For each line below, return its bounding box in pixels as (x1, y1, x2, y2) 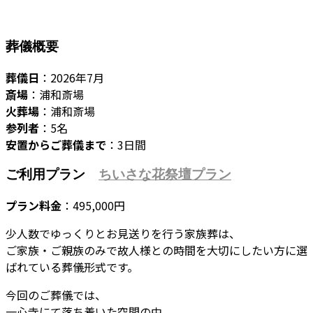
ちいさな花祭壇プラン (99, 167, 231, 182)
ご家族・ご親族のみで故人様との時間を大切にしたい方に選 (6, 242, 307, 259)
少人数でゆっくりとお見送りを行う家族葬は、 (6, 225, 240, 242)
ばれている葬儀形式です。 (6, 259, 138, 276)
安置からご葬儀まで (6, 136, 106, 153)
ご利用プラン (6, 167, 99, 182)
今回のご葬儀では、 (6, 286, 106, 304)
